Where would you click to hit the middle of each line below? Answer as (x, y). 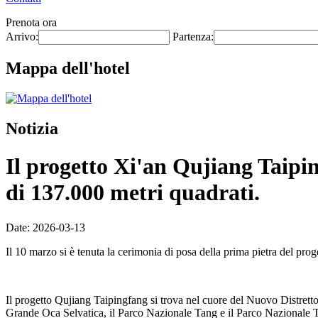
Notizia (32, 128)
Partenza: (193, 37)
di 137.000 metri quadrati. (133, 193)
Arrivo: (22, 37)
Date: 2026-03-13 (45, 227)
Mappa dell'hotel (68, 68)
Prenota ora (31, 22)
